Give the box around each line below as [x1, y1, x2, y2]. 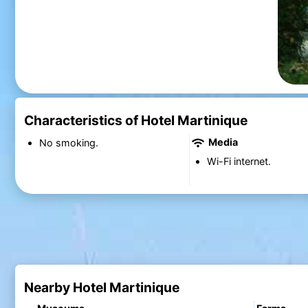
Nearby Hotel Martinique [23, 278, 179, 296]
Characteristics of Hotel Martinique [23, 112, 247, 129]
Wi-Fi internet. [206, 155, 271, 168]
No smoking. [38, 136, 98, 148]
